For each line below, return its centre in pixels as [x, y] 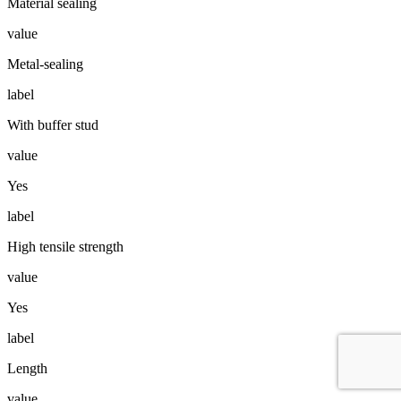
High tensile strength [65, 246]
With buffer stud [53, 124]
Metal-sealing [45, 64]
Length [27, 368]
